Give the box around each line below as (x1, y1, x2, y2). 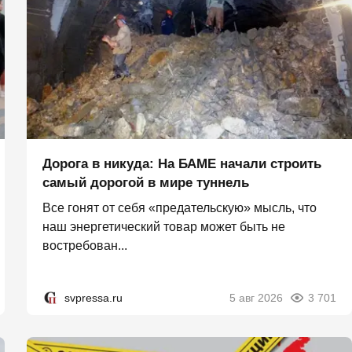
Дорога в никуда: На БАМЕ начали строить (42, 156, 321, 171)
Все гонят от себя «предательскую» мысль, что (42, 201, 317, 214)
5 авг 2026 (229, 291, 283, 304)
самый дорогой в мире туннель (42, 175, 249, 190)
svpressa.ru (64, 291, 123, 304)
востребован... (42, 239, 127, 252)
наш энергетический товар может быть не (42, 220, 285, 233)
